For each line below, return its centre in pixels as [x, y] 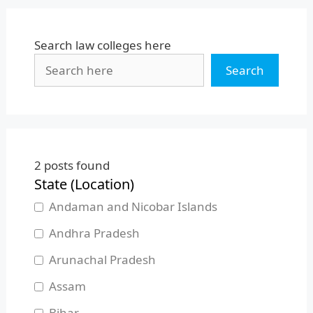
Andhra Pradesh [94, 233]
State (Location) [84, 184]
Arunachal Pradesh [102, 260]
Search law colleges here [102, 45]
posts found [75, 165]
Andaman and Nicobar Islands [133, 206]
